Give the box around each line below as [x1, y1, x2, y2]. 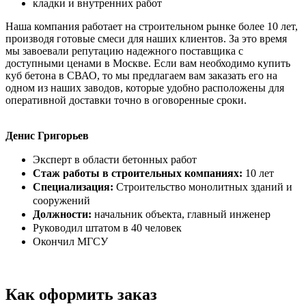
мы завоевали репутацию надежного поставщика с [5, 45, 243, 57]
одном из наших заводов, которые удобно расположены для [5, 82, 284, 94]
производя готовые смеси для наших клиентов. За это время [5, 33, 287, 45]
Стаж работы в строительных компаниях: [33, 167, 242, 180]
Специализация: [33, 181, 113, 193]
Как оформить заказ [5, 286, 157, 304]
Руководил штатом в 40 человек [33, 222, 182, 234]
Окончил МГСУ [33, 236, 108, 248]
